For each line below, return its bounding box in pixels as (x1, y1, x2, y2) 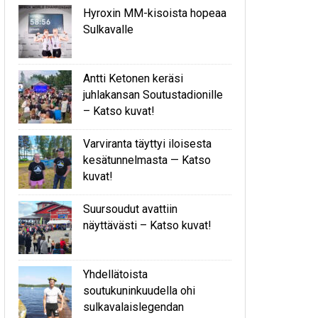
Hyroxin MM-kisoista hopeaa (83, 6, 226, 20)
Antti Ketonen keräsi (83, 71, 183, 85)
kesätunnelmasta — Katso (83, 153, 211, 167)
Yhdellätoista (83, 267, 148, 281)
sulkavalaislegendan (83, 300, 184, 314)
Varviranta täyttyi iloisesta (83, 136, 212, 150)
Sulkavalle (83, 22, 133, 36)
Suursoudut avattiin (83, 202, 177, 216)
